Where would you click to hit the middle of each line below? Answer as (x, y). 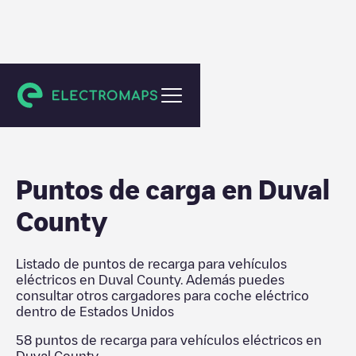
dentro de (48, 311)
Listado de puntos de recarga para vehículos (151, 264)
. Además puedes (232, 280)
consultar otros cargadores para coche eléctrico (163, 296)
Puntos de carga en (137, 189)
